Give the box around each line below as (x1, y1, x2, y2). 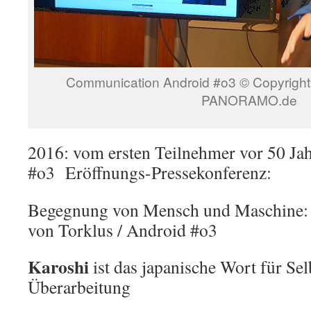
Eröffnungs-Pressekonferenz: (55, 160, 271, 184)
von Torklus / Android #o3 (28, 218, 217, 242)
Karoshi (28, 253, 89, 280)
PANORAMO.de (201, 90, 297, 109)
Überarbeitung (28, 275, 131, 299)
